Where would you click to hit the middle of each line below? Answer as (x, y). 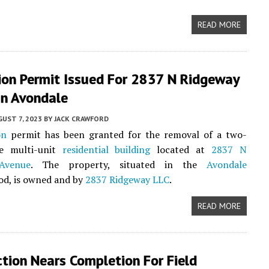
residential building (106, 150)
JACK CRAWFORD (81, 119)
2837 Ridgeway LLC (127, 180)
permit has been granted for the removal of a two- (126, 134)
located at (181, 150)
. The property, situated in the (118, 165)
